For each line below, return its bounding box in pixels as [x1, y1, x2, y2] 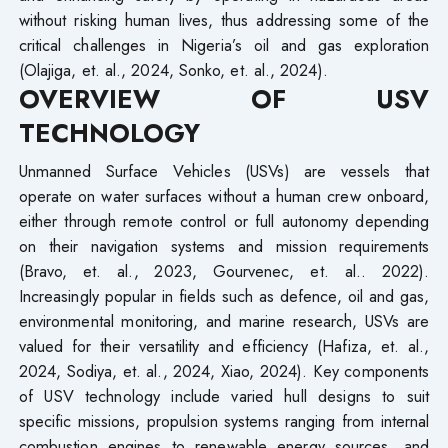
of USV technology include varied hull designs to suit [18, 383, 430, 408]
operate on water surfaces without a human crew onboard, [18, 183, 430, 208]
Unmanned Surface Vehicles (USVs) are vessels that [18, 158, 430, 183]
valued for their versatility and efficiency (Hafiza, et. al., [18, 333, 430, 358]
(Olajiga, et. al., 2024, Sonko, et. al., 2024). [18, 57, 328, 82]
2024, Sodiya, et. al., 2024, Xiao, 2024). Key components [18, 358, 430, 383]
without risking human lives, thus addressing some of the [18, 7, 430, 32]
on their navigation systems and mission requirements [18, 233, 430, 258]
